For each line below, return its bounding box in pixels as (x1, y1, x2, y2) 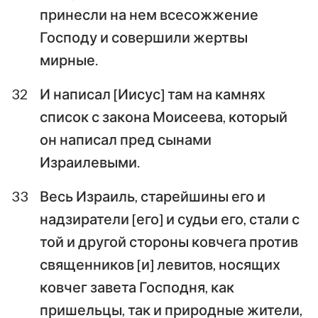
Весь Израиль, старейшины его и (40, 187, 265, 204)
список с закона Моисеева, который (40, 107, 287, 125)
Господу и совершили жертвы (40, 28, 248, 45)
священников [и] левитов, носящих (40, 255, 280, 273)
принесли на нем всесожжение (40, 5, 258, 23)
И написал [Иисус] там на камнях (40, 84, 265, 102)
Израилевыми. (40, 153, 140, 170)
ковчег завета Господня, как (40, 278, 234, 295)
